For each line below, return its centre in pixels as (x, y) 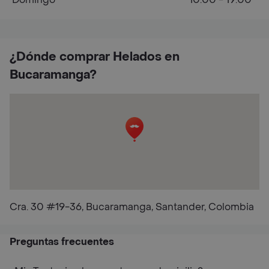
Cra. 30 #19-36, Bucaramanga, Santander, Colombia (132, 207)
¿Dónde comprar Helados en (95, 57)
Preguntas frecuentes (62, 242)
